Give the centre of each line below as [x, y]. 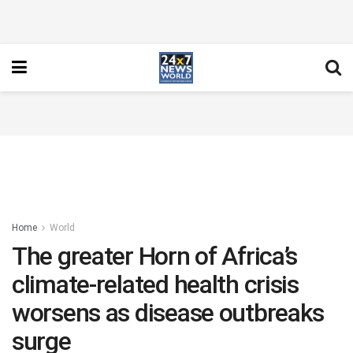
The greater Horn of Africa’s [155, 256]
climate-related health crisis [155, 284]
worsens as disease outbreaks [168, 313]
